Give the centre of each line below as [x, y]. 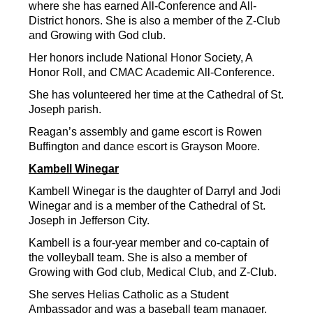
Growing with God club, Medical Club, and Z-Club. [153, 272]
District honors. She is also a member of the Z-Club [154, 21]
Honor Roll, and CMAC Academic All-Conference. [152, 73]
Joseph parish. [65, 110]
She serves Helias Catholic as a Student [129, 295]
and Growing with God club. [97, 36]
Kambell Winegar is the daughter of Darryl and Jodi [155, 191]
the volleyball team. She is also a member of [138, 258]
